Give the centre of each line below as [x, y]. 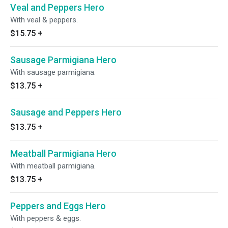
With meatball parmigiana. [53, 166]
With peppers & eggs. [46, 218]
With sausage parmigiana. [53, 72]
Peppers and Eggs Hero [58, 206]
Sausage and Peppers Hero [66, 112]
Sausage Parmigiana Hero [63, 60]
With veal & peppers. [44, 20]
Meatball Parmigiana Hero [63, 153]
